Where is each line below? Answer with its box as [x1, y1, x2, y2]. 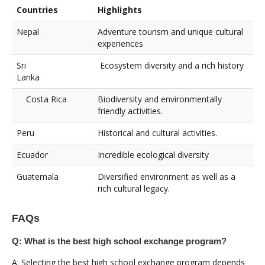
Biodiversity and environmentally [98, 93, 222, 105]
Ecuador [17, 148, 88, 160]
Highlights [98, 4, 142, 15]
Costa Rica [17, 93, 83, 105]
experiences [98, 37, 143, 49]
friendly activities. [98, 105, 163, 117]
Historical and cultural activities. [98, 127, 217, 138]
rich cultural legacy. [98, 182, 170, 194]
